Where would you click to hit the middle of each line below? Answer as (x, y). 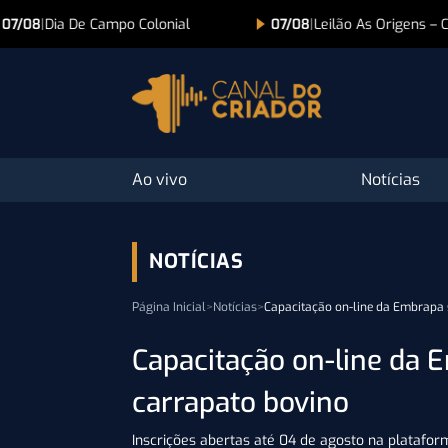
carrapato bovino (240, 402)
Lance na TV (365, 24)
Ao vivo (159, 179)
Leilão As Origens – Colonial (145, 24)
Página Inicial (169, 307)
